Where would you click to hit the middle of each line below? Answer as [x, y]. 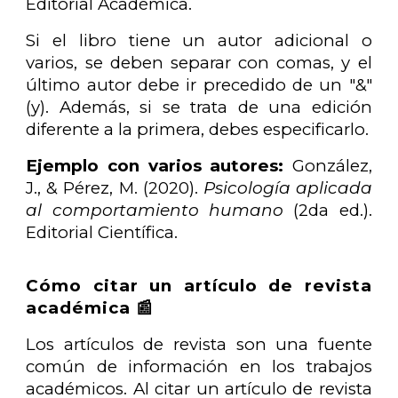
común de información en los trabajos [199, 366]
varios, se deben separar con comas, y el [199, 62]
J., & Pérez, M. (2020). [115, 187]
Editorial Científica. [102, 232]
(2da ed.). [328, 210]
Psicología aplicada [287, 187]
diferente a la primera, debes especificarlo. [198, 129]
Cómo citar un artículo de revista [199, 285]
